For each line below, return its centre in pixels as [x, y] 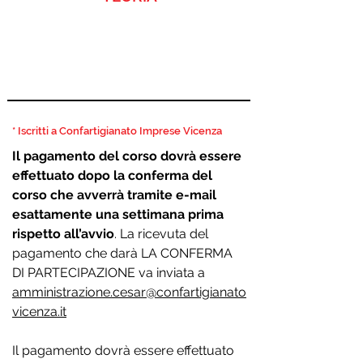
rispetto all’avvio [63, 234]
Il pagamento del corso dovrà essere [127, 156]
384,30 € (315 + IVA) [187, 73]
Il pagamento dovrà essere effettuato [123, 350]
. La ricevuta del [161, 234]
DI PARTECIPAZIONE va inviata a [109, 273]
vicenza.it [39, 312]
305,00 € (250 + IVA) [184, 34]
